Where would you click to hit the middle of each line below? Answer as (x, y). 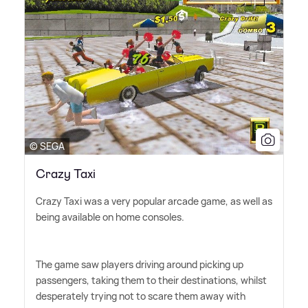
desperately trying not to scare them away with (141, 296)
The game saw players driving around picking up (140, 264)
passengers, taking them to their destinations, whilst (151, 280)
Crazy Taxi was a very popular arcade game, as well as (154, 201)
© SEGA (47, 146)
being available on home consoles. (110, 217)
